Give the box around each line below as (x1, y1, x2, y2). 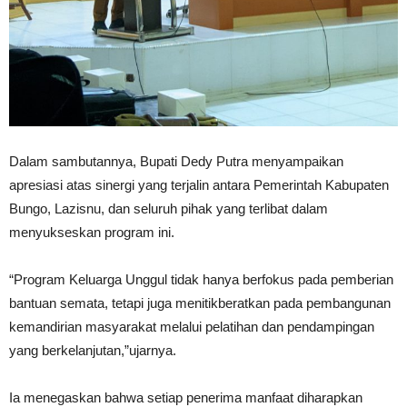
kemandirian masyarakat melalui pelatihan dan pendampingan (9, 318, 374, 334)
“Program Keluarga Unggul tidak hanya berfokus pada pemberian (9, 271, 393, 287)
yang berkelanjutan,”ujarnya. (9, 342, 176, 358)
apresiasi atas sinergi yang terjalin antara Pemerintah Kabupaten (9, 176, 389, 193)
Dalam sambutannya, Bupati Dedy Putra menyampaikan (9, 153, 343, 169)
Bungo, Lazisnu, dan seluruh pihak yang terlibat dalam (9, 200, 328, 216)
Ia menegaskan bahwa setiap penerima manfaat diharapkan (9, 389, 362, 405)
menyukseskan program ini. (9, 223, 174, 240)
